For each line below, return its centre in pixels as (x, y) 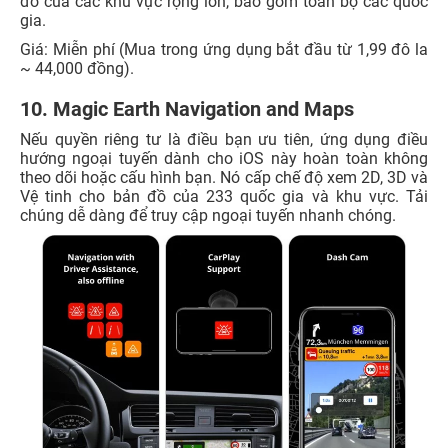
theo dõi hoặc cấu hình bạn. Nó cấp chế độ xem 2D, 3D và (224, 177)
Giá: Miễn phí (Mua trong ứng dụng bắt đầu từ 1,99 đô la (224, 49)
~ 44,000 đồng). (77, 68)
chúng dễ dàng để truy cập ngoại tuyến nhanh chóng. (208, 215)
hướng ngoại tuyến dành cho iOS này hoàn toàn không (224, 158)
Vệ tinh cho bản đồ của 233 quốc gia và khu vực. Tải (224, 196)
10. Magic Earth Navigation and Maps (187, 108)
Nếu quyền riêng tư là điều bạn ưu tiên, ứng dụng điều (224, 139)
